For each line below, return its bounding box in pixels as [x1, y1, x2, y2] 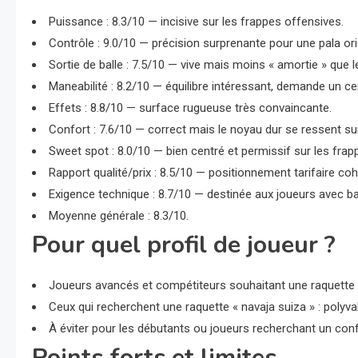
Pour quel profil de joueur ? [32, 229, 336, 261]
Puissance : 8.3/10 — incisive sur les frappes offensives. [49, 14, 344, 29]
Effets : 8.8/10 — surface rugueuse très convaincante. [49, 101, 332, 115]
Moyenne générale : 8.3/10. [49, 209, 189, 223]
